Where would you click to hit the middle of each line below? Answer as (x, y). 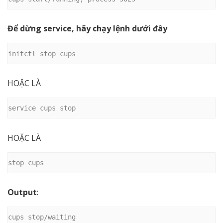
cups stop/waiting (42, 217)
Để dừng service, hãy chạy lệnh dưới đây (87, 29)
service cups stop (42, 108)
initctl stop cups (42, 54)
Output (22, 192)
